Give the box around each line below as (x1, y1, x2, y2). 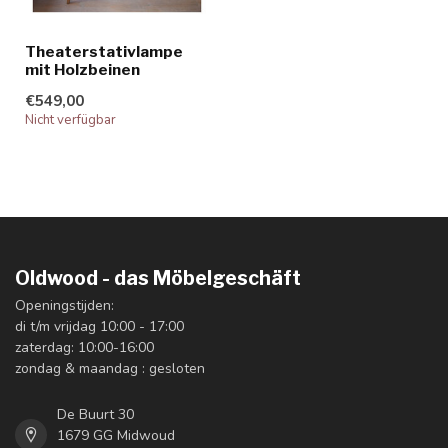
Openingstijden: (15, 295, 114, 315)
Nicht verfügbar (25, 110, 116, 129)
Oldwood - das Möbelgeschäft (15, 265, 301, 290)
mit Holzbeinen (25, 59, 140, 79)
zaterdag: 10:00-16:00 (15, 337, 154, 357)
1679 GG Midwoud (57, 425, 175, 445)
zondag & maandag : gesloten (15, 358, 205, 378)
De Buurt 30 (57, 404, 134, 424)
